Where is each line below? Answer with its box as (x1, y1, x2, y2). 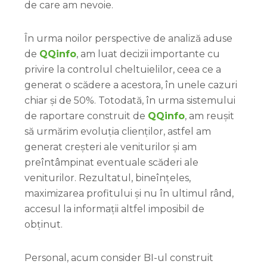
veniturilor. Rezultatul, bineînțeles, (24, 172, 191, 184)
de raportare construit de (24, 110, 148, 122)
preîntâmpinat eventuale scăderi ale (24, 157, 198, 169)
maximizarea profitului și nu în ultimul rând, (24, 188, 234, 200)
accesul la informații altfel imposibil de (24, 203, 204, 215)
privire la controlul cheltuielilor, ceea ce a (24, 64, 221, 76)
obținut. (24, 219, 63, 231)
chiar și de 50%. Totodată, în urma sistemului (24, 95, 235, 107)
